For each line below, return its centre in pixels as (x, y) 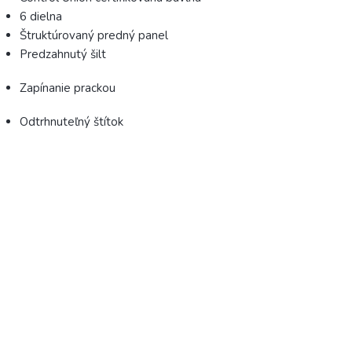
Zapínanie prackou (68, 88)
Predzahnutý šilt (63, 54)
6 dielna (41, 16)
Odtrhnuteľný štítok (71, 122)
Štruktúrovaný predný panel (94, 35)
